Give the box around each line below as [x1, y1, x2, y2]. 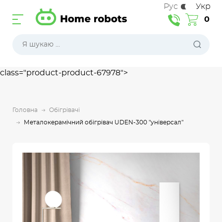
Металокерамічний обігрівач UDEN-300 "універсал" [24, 119, 183, 125]
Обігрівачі [49, 107, 80, 113]
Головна [12, 107, 38, 113]
